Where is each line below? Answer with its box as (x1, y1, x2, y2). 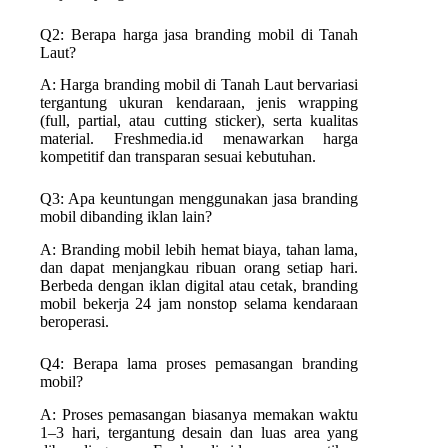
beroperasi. (40, 313, 109, 331)
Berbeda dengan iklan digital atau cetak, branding (40, 277, 359, 295)
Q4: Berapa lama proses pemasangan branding (40, 355, 359, 373)
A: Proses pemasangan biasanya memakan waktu (40, 406, 359, 424)
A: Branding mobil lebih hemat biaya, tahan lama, (40, 241, 359, 259)
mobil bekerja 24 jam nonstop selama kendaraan (40, 295, 359, 313)
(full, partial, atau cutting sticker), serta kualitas (40, 112, 359, 130)
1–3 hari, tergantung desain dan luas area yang (40, 424, 359, 442)
